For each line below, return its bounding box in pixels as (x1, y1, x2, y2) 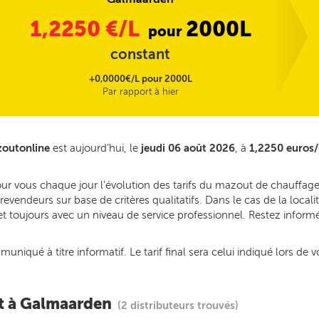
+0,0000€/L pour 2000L (88, 73, 192, 84)
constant (110, 46, 171, 63)
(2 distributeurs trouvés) (117, 299, 239, 312)
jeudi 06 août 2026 (141, 142, 235, 155)
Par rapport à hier (102, 86, 179, 97)
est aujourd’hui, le (50, 142, 141, 155)
